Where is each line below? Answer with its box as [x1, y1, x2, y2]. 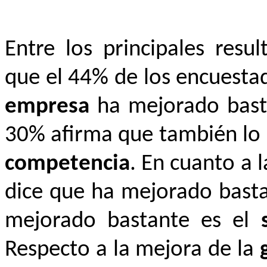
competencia [5, 152, 130, 176]
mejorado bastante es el [5, 209, 261, 233]
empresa [5, 95, 89, 119]
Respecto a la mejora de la [5, 238, 260, 262]
